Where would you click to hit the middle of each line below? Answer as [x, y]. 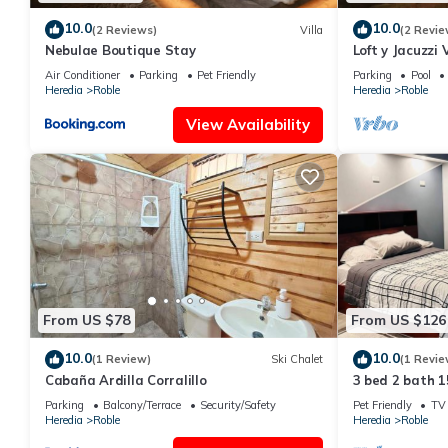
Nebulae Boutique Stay [120, 50]
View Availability [247, 125]
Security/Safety [238, 404]
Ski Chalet [296, 359]
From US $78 [86, 320]
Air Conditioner [82, 75]
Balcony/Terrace [142, 404]
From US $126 [398, 320]
